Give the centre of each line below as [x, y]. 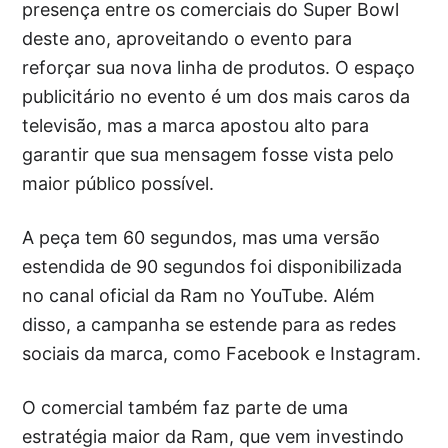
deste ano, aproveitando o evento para [187, 38]
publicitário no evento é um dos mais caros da [216, 96]
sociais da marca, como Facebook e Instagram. [222, 353]
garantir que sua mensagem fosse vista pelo [208, 154]
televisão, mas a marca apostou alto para [196, 125]
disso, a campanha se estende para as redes [209, 324]
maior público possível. [118, 183]
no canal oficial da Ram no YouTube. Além [199, 295]
